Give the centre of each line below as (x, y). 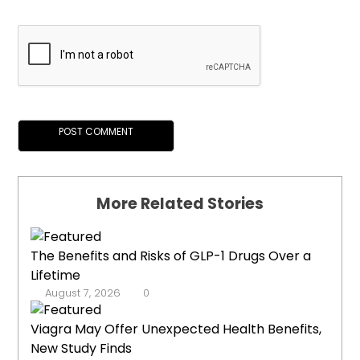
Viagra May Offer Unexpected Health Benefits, (176, 329)
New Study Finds (82, 349)
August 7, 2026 (83, 293)
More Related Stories (180, 204)
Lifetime (56, 276)
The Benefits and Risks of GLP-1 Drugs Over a (171, 256)
